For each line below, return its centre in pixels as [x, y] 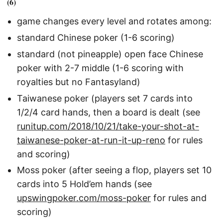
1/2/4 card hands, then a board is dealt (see [109, 112]
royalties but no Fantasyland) [79, 82]
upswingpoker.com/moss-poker [84, 198]
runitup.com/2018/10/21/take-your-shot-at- [108, 126]
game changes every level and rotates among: [114, 21]
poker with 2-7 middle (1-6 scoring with [100, 68]
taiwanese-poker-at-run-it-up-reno [91, 140]
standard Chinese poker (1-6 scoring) [96, 37]
